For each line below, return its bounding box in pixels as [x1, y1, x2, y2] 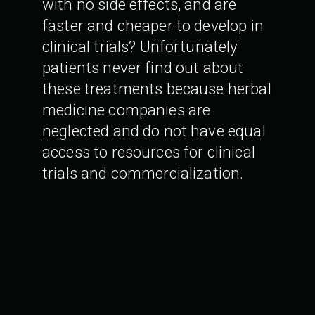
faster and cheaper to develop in [42, 16, 264, 35]
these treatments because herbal [42, 79, 271, 98]
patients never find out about [42, 58, 244, 77]
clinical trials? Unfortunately [42, 37, 238, 56]
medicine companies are [42, 101, 211, 120]
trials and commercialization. [42, 164, 244, 183]
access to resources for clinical [42, 143, 255, 162]
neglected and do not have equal [42, 122, 266, 141]
